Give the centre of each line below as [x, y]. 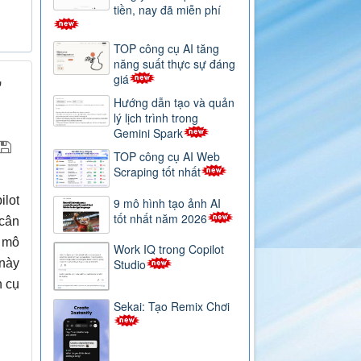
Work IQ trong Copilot [169, 249]
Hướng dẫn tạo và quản [174, 103]
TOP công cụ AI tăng [167, 49]
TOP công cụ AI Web [167, 157]
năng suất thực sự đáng [175, 64]
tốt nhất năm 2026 [161, 218]
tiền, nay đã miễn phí [168, 10]
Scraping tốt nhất [158, 172]
